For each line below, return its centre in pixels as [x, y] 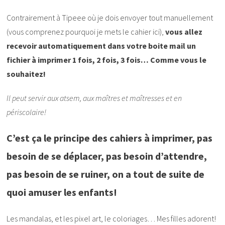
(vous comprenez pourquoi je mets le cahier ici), [85, 32]
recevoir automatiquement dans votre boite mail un [101, 46]
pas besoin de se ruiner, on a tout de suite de [106, 174]
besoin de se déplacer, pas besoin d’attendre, [107, 156]
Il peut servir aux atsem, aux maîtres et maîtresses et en [94, 98]
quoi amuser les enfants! [62, 192]
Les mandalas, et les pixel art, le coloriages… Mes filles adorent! [111, 219]
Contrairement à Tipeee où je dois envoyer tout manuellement [110, 18]
